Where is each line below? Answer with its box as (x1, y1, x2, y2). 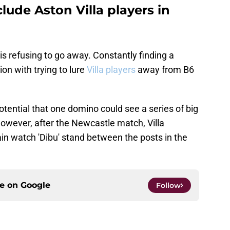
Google (21, 180, 50, 190)
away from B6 (138, 64, 194, 75)
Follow (156, 181, 181, 190)
